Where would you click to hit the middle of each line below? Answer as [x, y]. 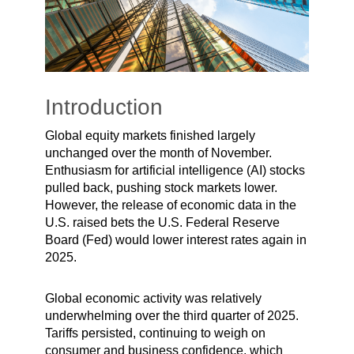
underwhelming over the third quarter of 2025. [171, 315]
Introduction [104, 107]
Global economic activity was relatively [153, 298]
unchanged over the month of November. [158, 153]
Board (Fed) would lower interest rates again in [175, 239]
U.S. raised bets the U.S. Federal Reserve [162, 222]
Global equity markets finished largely [150, 135]
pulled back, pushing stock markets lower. [161, 187]
